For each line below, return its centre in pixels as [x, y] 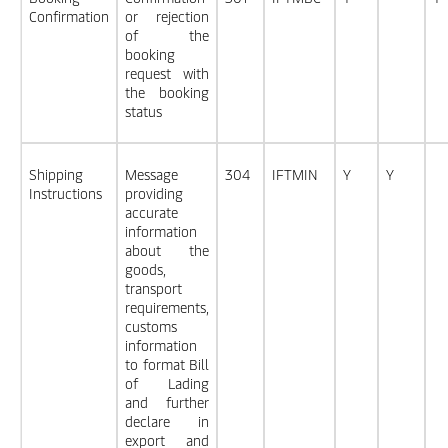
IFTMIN [295, 174]
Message [151, 174]
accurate [151, 212]
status [143, 111]
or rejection [167, 16]
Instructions [65, 193]
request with [167, 73]
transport [153, 288]
